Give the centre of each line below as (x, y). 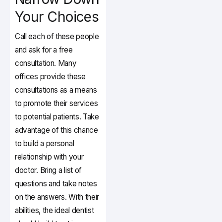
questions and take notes (56, 184)
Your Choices (57, 17)
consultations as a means (56, 90)
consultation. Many (46, 63)
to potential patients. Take (57, 117)
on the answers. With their (57, 197)
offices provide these (50, 77)
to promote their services (56, 104)
